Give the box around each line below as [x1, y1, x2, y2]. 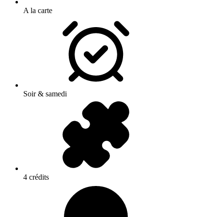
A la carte [23, 6, 52, 15]
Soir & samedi [23, 90, 67, 98]
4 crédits [23, 173, 49, 182]
